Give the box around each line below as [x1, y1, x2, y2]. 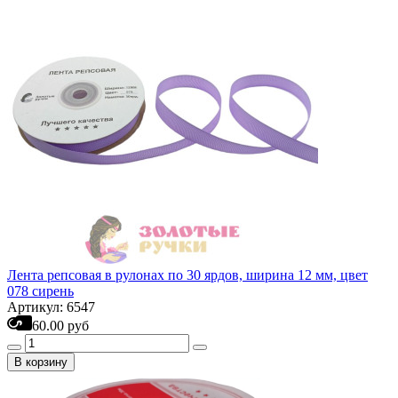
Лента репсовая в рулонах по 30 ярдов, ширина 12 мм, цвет [7, 267, 368, 283]
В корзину [14, 355, 68, 369]
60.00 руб [32, 318, 89, 333]
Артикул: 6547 [7, 299, 95, 314]
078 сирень [7, 283, 74, 298]
